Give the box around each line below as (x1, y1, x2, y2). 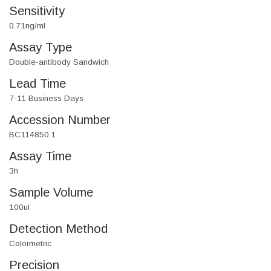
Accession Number (9, 113, 111, 127)
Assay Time (9, 149, 71, 163)
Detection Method (9, 222, 108, 236)
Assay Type (9, 41, 72, 54)
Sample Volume (9, 186, 93, 200)
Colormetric (9, 239, 51, 249)
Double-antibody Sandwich (9, 57, 109, 67)
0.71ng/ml (9, 21, 45, 31)
